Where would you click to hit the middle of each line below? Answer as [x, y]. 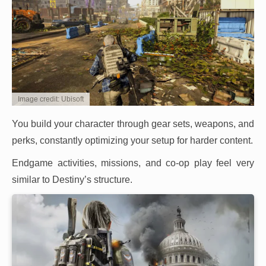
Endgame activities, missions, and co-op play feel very [133, 163]
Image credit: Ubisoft [51, 99]
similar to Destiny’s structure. [72, 180]
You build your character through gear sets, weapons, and [133, 124]
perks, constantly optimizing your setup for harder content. [132, 141]
